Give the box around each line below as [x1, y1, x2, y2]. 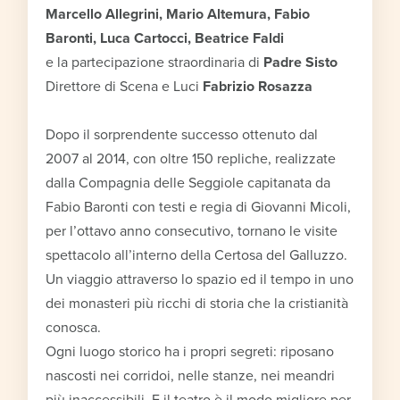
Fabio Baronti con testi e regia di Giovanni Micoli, [46, 197, 352, 216]
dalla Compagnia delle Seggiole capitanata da [46, 173, 331, 192]
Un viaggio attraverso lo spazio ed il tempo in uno [46, 270, 354, 288]
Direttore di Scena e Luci [46, 77, 204, 96]
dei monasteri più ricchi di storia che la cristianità [46, 294, 349, 312]
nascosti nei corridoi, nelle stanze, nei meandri [46, 366, 336, 385]
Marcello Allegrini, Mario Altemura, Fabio [46, 4, 311, 23]
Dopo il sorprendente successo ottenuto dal [46, 125, 319, 144]
